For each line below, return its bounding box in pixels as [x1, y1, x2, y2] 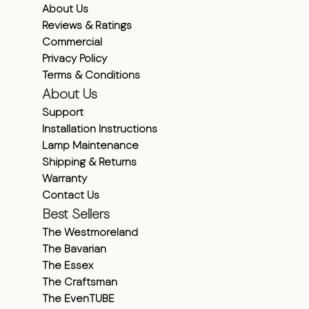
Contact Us [41, 188, 99, 202]
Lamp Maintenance [41, 138, 139, 152]
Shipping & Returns [41, 154, 137, 169]
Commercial [41, 34, 102, 49]
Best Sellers [41, 205, 110, 223]
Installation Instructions [41, 121, 157, 136]
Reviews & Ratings [41, 18, 132, 32]
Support [41, 105, 83, 119]
